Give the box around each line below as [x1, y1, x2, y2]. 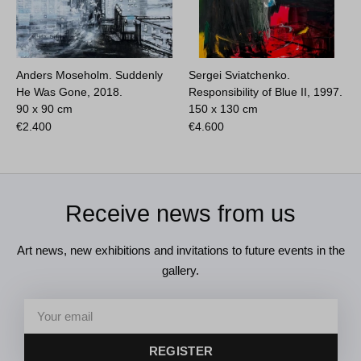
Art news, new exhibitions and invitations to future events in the [16, 243, 345, 258]
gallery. [162, 263, 199, 278]
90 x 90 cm [16, 102, 73, 116]
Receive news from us [65, 201, 296, 227]
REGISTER [148, 344, 214, 359]
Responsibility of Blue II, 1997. [189, 85, 343, 99]
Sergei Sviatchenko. [189, 68, 291, 82]
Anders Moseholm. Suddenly [16, 68, 164, 82]
